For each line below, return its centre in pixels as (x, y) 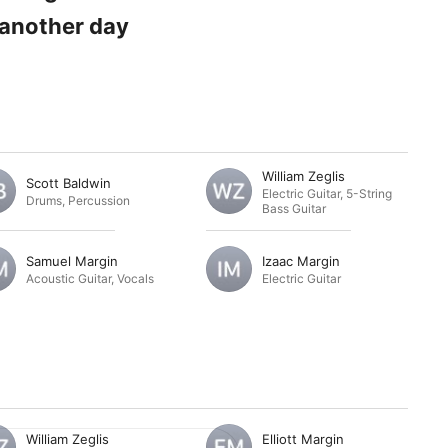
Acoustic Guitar (68, 278)
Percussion (99, 200)
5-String (369, 193)
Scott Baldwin (68, 182)
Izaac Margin (301, 260)
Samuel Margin (72, 260)
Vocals (135, 278)
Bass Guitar (294, 208)
